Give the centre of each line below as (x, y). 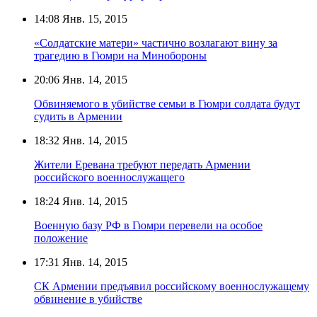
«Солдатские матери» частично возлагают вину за (156, 42)
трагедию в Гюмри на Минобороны (120, 55)
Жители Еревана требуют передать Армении (142, 164)
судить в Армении (78, 116)
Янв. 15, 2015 (93, 18)
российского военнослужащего (109, 177)
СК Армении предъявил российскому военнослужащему (172, 286)
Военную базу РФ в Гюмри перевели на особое (148, 225)
